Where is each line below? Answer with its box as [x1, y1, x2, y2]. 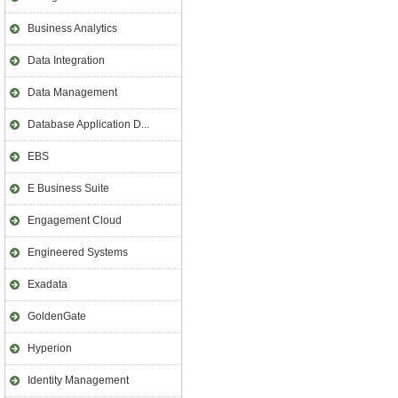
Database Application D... [28, 118, 149, 131]
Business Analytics [28, 22, 117, 35]
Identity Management [28, 374, 129, 386]
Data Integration [28, 54, 105, 67]
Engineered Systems [28, 246, 128, 259]
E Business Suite [28, 182, 109, 195]
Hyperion [28, 342, 72, 354]
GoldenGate [28, 310, 86, 322]
